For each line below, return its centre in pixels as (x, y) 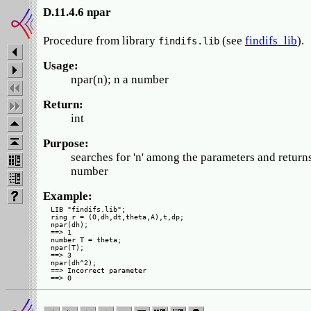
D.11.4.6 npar (77, 12)
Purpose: (66, 144)
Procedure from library (101, 41)
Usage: (61, 66)
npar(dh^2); (74, 263)
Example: (68, 196)
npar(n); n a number (120, 80)
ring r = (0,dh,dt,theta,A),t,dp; (117, 217)
